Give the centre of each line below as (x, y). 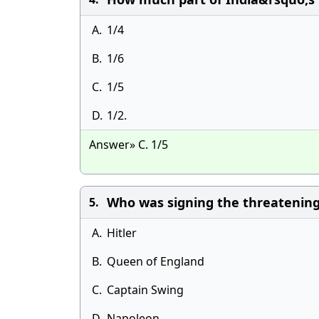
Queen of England (156, 261)
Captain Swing (145, 290)
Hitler (122, 233)
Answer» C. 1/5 (129, 145)
